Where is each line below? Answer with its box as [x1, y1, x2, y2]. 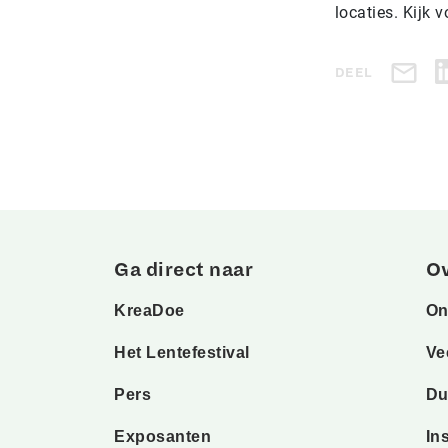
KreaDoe [114, 302, 185, 319]
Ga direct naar [114, 260, 253, 280]
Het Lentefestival [114, 344, 250, 361]
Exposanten [114, 428, 211, 445]
